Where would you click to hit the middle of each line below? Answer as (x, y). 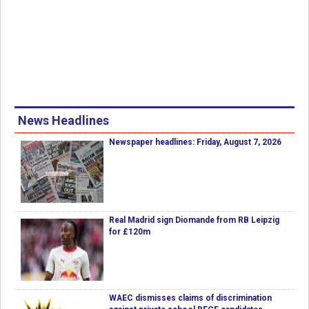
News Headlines (63, 121)
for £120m (130, 232)
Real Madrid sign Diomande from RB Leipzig (194, 220)
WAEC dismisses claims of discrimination (190, 298)
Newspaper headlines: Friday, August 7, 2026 (195, 142)
